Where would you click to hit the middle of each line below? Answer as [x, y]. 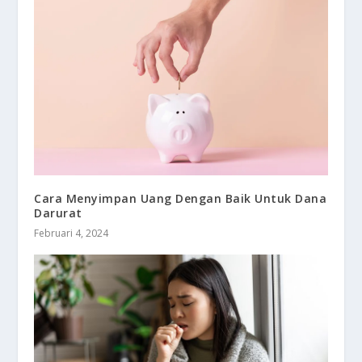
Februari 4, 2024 [72, 233]
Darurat [58, 213]
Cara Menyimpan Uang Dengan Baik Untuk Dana [181, 198]
